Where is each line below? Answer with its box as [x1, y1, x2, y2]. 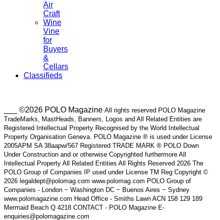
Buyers [43, 44, 68, 53]
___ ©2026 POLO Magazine [4, 105, 105, 114]
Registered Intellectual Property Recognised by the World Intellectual [4, 124, 199, 132]
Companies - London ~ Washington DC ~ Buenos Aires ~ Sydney [4, 186, 190, 193]
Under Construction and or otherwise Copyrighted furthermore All [4, 150, 186, 158]
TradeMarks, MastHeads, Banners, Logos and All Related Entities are [4, 115, 202, 123]
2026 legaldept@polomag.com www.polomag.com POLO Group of [4, 177, 191, 185]
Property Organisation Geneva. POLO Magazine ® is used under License [4, 133, 212, 140]
